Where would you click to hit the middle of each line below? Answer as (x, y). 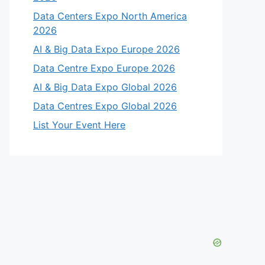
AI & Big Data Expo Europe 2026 (106, 49)
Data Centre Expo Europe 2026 (104, 68)
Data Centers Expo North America (110, 16)
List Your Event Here (79, 125)
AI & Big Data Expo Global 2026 (105, 87)
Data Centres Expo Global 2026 (105, 106)
